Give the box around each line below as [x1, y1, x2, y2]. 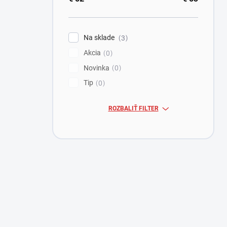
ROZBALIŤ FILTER [108, 105, 159, 112]
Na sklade [84, 33, 116, 42]
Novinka [84, 63, 109, 72]
